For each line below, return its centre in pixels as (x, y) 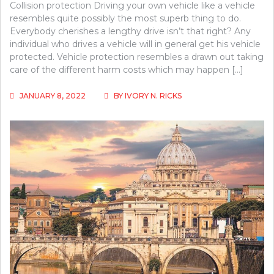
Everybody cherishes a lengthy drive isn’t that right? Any (130, 31)
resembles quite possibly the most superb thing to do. (125, 18)
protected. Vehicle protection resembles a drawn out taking (137, 57)
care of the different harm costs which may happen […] (127, 69)
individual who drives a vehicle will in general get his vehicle (135, 44)
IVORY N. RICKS (153, 95)
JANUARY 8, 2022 (53, 95)
